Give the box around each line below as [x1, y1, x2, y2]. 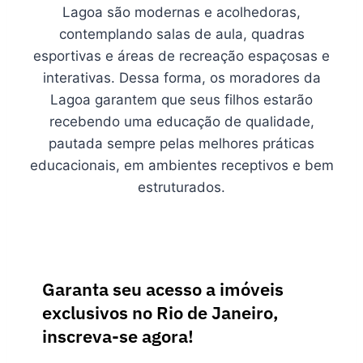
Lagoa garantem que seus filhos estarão [50, 92, 313, 108]
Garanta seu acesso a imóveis [42, 277, 284, 301]
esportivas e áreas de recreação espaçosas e [33, 48, 330, 64]
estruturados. [138, 179, 225, 195]
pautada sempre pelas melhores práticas [49, 135, 314, 152]
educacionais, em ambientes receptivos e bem [29, 157, 334, 173]
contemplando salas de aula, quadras [58, 26, 305, 42]
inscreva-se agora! [42, 324, 194, 348]
